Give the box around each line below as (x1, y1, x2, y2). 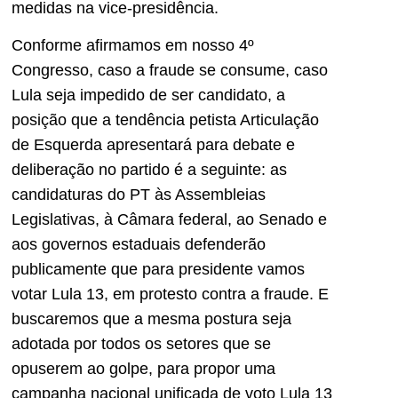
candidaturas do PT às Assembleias (12, 186, 266, 204)
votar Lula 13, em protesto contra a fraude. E (12, 285, 329, 304)
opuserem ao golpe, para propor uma (12, 360, 275, 378)
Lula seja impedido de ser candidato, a (12, 86, 285, 105)
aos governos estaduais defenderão (12, 235, 266, 254)
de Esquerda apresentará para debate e (12, 136, 295, 155)
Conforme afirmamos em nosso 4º (12, 36, 254, 55)
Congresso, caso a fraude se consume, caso (12, 61, 328, 80)
